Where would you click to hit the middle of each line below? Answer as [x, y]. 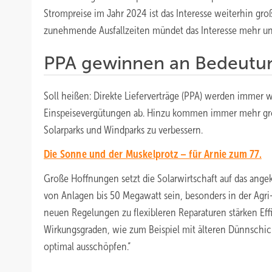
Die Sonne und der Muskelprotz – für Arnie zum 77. [153, 154]
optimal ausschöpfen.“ [87, 246]
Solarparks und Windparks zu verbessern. [123, 130]
